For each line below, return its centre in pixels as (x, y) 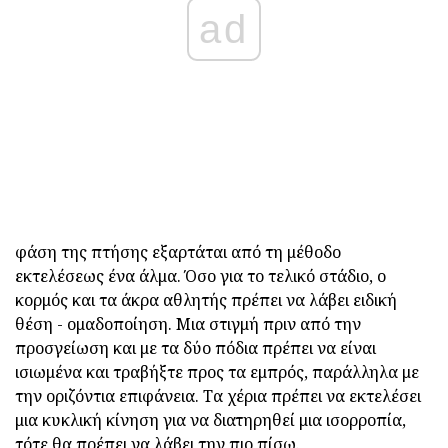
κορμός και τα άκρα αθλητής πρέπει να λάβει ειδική (206, 299)
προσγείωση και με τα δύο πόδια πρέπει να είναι (195, 347)
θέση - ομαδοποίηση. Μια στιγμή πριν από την (188, 323)
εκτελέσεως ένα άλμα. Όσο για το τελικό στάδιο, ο (200, 275)
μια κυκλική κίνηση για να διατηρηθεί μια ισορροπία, (210, 419)
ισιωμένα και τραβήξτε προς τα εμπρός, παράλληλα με (217, 371)
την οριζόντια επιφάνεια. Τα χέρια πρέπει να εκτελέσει (218, 395)
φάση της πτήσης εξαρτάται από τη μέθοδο (178, 251)
